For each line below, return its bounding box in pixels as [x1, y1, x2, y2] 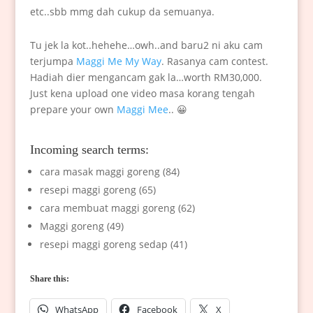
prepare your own [29, 103, 117, 117]
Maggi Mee [116, 103, 168, 117]
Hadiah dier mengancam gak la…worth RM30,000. [29, 71, 265, 85]
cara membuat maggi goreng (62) [39, 201, 195, 215]
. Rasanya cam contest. [161, 54, 268, 68]
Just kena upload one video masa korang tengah [29, 87, 255, 101]
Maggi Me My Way [75, 54, 161, 68]
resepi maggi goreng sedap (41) [39, 238, 187, 252]
